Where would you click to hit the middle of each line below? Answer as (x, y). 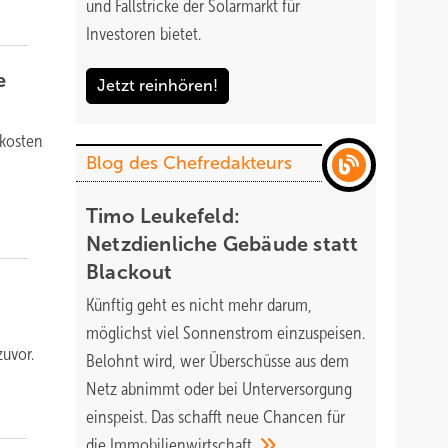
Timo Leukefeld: (163, 216)
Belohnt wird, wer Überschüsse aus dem (217, 361)
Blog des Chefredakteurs (189, 163)
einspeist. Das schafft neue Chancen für (215, 417)
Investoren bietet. (145, 34)
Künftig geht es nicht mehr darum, (199, 305)
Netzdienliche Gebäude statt (222, 244)
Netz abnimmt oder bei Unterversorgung (219, 389)
